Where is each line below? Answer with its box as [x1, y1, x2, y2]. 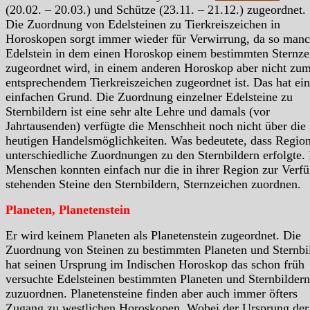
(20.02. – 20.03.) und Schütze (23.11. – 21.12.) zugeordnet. [6, 2, 306, 17]
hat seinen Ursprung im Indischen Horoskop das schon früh [6, 257, 304, 271]
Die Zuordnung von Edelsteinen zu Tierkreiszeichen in [6, 17, 280, 31]
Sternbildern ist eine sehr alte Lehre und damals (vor [6, 104, 270, 118]
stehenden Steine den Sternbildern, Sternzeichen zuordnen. [6, 176, 301, 191]
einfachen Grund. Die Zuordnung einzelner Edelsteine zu [6, 89, 293, 104]
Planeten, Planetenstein [6, 202, 130, 217]
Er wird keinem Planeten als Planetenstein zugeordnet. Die [6, 228, 301, 242]
